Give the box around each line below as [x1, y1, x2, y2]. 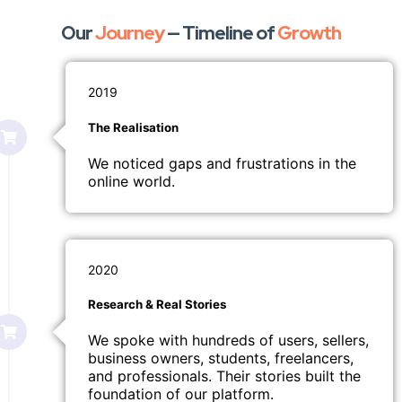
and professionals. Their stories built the [88, 367, 361, 386]
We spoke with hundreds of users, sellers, [88, 331, 369, 350]
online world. [88, 171, 175, 190]
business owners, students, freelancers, [88, 349, 354, 368]
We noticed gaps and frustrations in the [88, 153, 356, 172]
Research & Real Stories [88, 296, 226, 311]
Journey [95, 21, 164, 46]
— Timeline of [164, 21, 277, 46]
